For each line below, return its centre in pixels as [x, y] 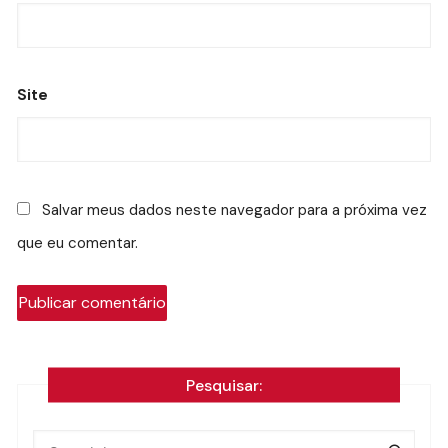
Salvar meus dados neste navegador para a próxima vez [235, 209]
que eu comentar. [78, 242]
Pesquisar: [223, 385]
